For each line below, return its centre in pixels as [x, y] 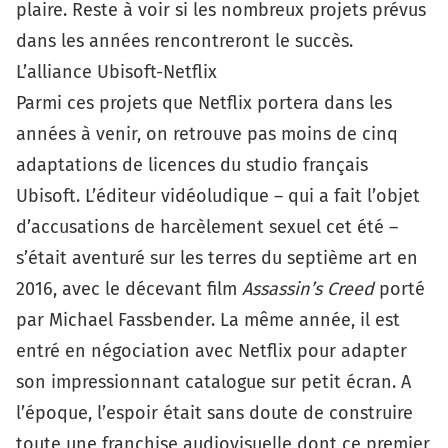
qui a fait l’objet [354, 195]
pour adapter [349, 350]
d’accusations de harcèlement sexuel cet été [200, 226]
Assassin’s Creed [308, 288]
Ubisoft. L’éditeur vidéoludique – [152, 195]
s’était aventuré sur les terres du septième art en [217, 257]
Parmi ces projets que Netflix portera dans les [204, 102]
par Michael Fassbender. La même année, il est [208, 319]
